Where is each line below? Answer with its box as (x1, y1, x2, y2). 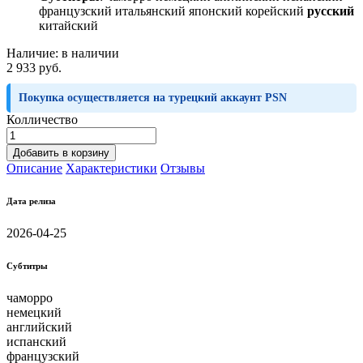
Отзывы (160, 160, 205, 175)
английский (6, 319, 72, 334)
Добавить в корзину (13, 146, 109, 159)
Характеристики (66, 160, 157, 175)
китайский (39, 18, 98, 32)
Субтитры (6, 260, 48, 271)
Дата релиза (6, 195, 56, 206)
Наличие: (6, 45, 62, 60)
